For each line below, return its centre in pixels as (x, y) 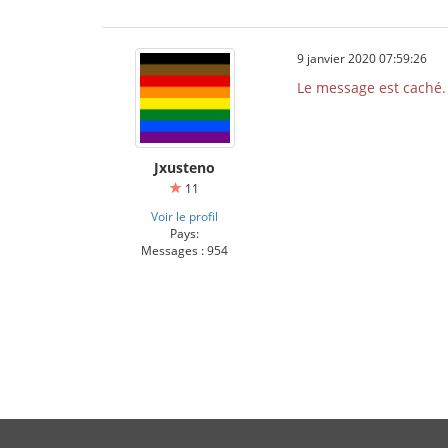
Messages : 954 (184, 250)
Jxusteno (184, 167)
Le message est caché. (371, 87)
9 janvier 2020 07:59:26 (362, 58)
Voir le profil (184, 216)
